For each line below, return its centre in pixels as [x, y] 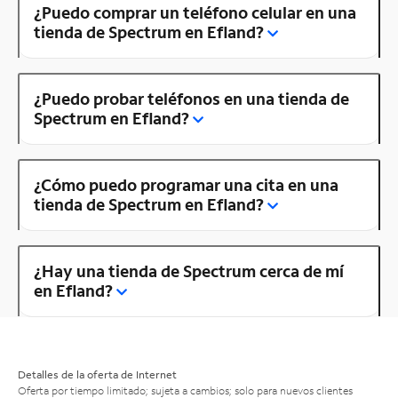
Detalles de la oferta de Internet [97, 374]
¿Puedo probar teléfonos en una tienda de [191, 98]
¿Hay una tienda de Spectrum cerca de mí [189, 271]
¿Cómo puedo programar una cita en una [186, 184]
